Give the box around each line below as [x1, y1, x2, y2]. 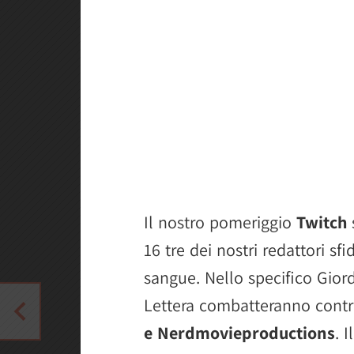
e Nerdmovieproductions [144, 321, 335, 344]
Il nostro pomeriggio [144, 210, 296, 233]
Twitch [296, 210, 347, 233]
